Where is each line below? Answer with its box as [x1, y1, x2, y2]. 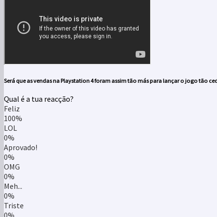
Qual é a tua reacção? [4, 94, 74, 104]
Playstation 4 [61, 77, 93, 84]
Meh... [4, 181, 22, 191]
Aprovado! [4, 142, 37, 153]
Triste [4, 201, 24, 211]
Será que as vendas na [4, 77, 61, 84]
